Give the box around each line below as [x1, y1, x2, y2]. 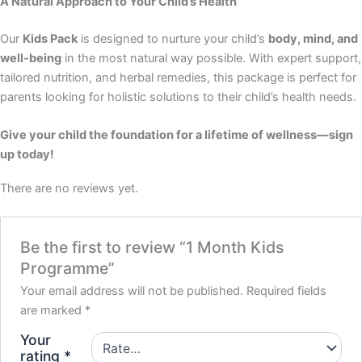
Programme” [20, 258, 116, 278]
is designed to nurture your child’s [78, 32, 268, 47]
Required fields [246, 283, 327, 298]
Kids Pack [23, 32, 78, 47]
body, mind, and [268, 32, 358, 47]
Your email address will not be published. [20, 283, 244, 298]
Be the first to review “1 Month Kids [20, 237, 284, 257]
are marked [20, 302, 86, 318]
